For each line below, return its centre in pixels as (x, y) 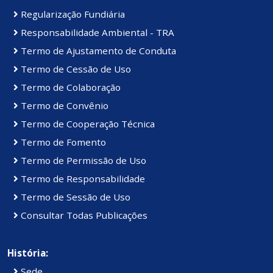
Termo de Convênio (63, 106)
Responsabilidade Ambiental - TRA (96, 33)
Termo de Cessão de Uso (75, 69)
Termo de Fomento (62, 142)
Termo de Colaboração (69, 87)
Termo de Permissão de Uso (82, 161)
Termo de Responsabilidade (82, 179)
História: (28, 253)
